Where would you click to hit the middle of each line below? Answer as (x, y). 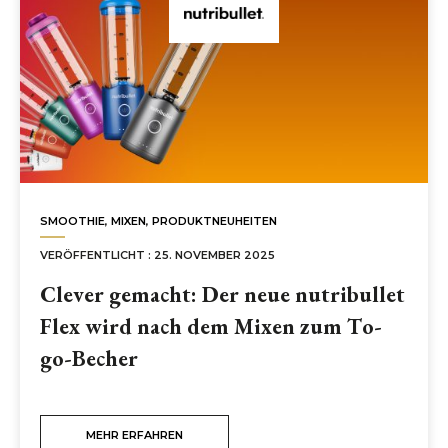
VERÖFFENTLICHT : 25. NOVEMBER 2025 (157, 255)
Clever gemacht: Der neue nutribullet (222, 294)
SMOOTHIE (72, 221)
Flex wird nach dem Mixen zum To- (211, 326)
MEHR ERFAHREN (134, 435)
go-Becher (89, 358)
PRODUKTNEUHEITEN (214, 221)
